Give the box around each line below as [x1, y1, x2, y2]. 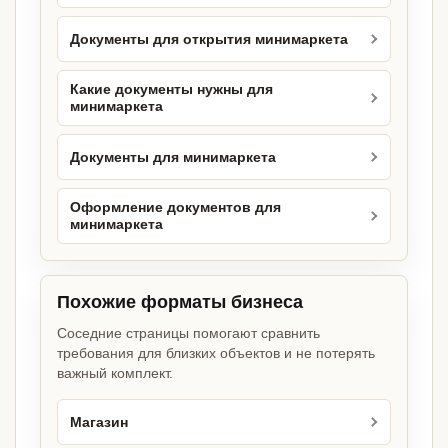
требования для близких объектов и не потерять [57, 345, 375, 362]
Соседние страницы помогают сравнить [57, 325, 320, 342]
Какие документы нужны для [70, 82, 273, 98]
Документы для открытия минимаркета [70, 31, 348, 47]
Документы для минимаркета [70, 149, 276, 165]
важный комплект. [57, 365, 173, 382]
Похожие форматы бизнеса [57, 292, 303, 313]
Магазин [70, 414, 128, 430]
